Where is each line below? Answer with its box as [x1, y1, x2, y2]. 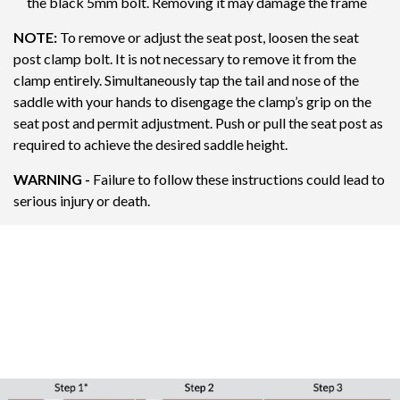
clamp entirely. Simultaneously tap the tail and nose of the [13, 71, 359, 88]
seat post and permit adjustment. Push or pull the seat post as [13, 113, 383, 131]
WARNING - [13, 170, 93, 187]
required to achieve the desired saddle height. [13, 135, 287, 153]
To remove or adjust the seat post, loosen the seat [57, 28, 359, 46]
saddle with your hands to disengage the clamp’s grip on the [13, 92, 371, 110]
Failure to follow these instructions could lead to [93, 170, 385, 187]
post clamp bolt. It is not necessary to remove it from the [13, 49, 356, 67]
